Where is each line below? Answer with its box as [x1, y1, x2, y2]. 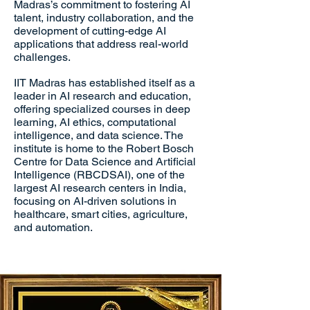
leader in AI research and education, [14, 89, 191, 102]
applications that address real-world [14, 37, 188, 51]
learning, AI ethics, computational [14, 116, 176, 129]
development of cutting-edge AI [14, 24, 166, 37]
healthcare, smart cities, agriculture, [14, 208, 188, 221]
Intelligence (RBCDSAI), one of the [14, 168, 185, 181]
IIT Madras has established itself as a [14, 76, 195, 89]
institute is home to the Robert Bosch [14, 142, 194, 155]
